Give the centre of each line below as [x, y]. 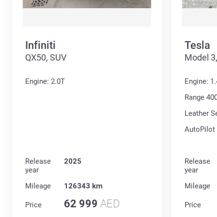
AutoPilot [200, 130]
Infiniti [40, 46]
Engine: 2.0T [45, 82]
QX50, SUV [46, 58]
